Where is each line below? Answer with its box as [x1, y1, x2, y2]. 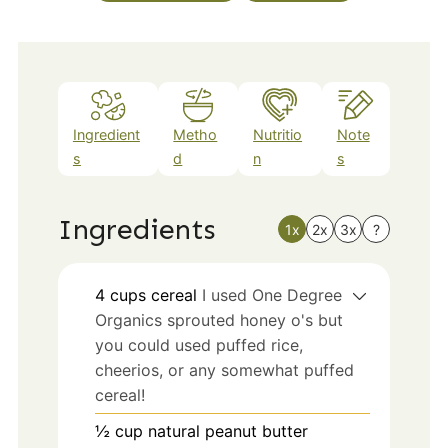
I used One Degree [201, 284, 342, 305]
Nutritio [253, 126, 303, 144]
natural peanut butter [147, 420, 308, 441]
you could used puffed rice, [94, 334, 303, 355]
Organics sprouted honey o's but [94, 309, 343, 330]
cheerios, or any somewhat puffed [94, 359, 354, 380]
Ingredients [57, 211, 216, 247]
